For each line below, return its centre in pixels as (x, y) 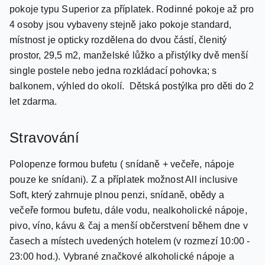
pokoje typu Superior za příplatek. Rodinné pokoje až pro (132, 33)
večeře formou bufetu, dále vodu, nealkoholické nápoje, (128, 235)
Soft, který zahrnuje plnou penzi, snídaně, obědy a (117, 219)
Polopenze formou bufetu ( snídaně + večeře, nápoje (122, 188)
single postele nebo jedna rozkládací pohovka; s (113, 95)
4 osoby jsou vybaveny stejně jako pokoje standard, (121, 49)
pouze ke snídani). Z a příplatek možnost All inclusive (124, 204)
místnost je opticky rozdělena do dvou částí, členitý (118, 64)
